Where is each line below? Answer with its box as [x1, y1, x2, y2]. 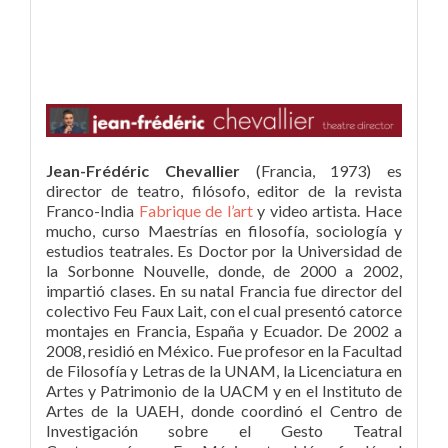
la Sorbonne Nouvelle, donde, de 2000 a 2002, [46, 261, 402, 281]
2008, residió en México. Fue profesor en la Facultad [46, 341, 402, 361]
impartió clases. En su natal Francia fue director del [46, 281, 402, 301]
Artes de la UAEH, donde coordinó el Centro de [46, 401, 402, 421]
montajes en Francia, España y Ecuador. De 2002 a [46, 321, 402, 341]
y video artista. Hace [252, 201, 403, 221]
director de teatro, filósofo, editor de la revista [46, 181, 402, 201]
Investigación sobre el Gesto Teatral [46, 421, 402, 441]
